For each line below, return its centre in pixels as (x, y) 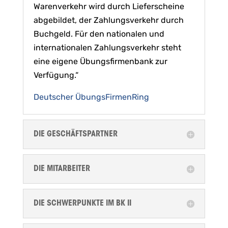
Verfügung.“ (56, 75)
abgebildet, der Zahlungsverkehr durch (108, 20)
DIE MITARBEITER (62, 169)
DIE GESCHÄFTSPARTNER (75, 135)
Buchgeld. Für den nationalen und (99, 34)
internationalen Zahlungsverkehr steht (107, 48)
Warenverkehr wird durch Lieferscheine (109, 7)
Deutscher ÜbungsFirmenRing (91, 97)
